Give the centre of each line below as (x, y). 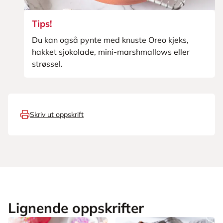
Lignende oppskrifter (76, 208)
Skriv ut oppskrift (57, 114)
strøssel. (47, 64)
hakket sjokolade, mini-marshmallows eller (111, 52)
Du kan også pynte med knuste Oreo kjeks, (110, 40)
